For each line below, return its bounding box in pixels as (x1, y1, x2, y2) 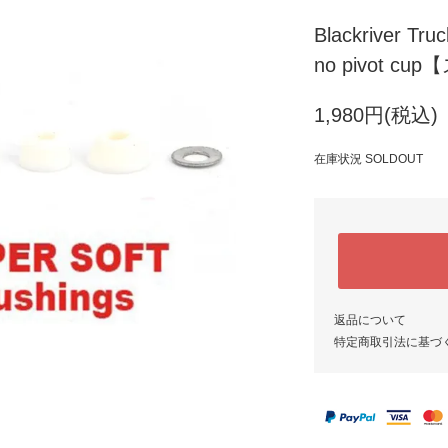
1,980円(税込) (314, 104, 438, 126)
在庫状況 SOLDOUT (314, 152, 423, 166)
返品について (334, 313, 406, 327)
